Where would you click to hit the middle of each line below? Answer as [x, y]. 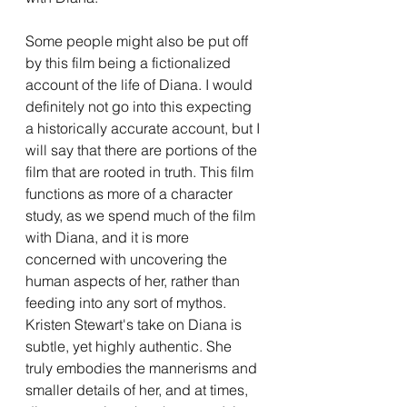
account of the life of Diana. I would [141, 84]
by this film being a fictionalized [130, 62]
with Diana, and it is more [109, 237]
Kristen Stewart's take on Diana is [135, 324]
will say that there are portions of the [143, 149]
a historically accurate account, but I [144, 128]
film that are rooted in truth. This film [141, 171]
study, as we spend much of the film [142, 215]
